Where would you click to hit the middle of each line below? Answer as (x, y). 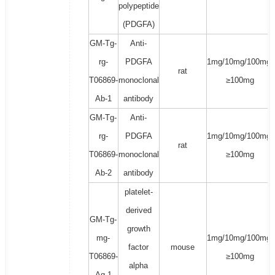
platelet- (138, 192)
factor (139, 247)
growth (138, 229)
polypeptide (138, 6)
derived (138, 211)
